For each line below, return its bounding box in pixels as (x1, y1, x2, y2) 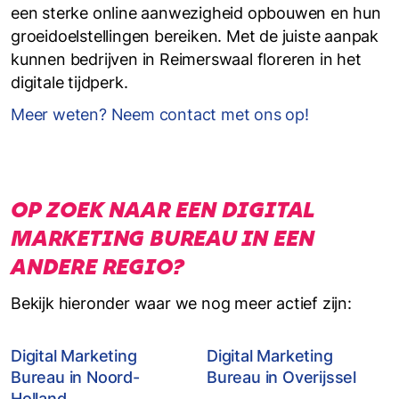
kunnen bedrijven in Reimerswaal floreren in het (11, 50, 362, 69)
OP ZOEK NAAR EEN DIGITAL (11, 197, 315, 223)
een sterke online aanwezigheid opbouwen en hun (11, 4, 381, 22)
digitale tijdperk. (11, 73, 128, 92)
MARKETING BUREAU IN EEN (11, 225, 314, 251)
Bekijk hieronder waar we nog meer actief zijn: (11, 294, 352, 313)
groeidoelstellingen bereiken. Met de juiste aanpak (11, 27, 379, 45)
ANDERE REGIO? (11, 254, 184, 280)
